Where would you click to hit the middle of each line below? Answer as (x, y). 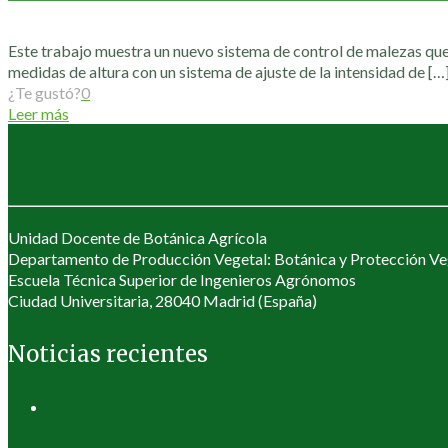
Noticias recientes (108, 353)
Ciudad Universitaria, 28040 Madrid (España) (162, 301)
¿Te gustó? (44, 93)
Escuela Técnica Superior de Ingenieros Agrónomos (182, 280)
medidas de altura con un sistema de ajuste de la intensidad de (216, 72)
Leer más (38, 114)
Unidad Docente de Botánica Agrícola (137, 238)
